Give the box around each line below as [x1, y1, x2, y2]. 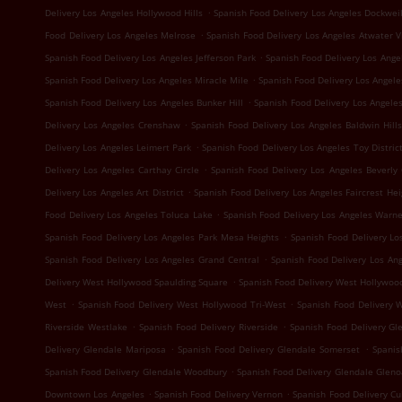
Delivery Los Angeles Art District [45, 186, 184, 198]
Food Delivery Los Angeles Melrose [45, 29, 197, 41]
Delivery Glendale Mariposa [45, 343, 167, 355]
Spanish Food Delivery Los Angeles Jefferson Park [45, 51, 256, 64]
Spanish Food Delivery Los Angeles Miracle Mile [45, 74, 249, 86]
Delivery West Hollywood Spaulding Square [45, 275, 229, 288]
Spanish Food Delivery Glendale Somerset [178, 343, 361, 355]
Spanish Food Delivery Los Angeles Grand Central [45, 253, 260, 266]
